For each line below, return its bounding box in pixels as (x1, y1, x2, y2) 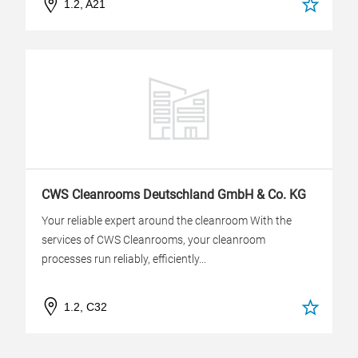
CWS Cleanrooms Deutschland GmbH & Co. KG (42, 187, 306, 202)
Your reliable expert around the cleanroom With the (42, 214, 292, 227)
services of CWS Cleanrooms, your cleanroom (42, 233, 265, 246)
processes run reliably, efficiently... (42, 253, 206, 265)
